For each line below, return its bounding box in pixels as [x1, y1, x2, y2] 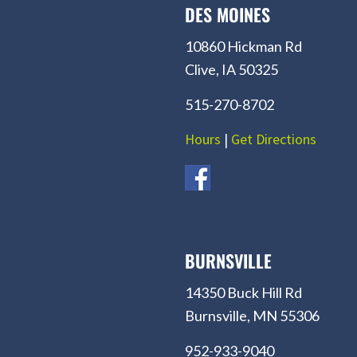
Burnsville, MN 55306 [185, 306, 320, 324]
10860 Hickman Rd [185, 37, 302, 55]
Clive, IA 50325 [185, 60, 278, 78]
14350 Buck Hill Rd [185, 283, 302, 301]
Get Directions [231, 129, 316, 148]
